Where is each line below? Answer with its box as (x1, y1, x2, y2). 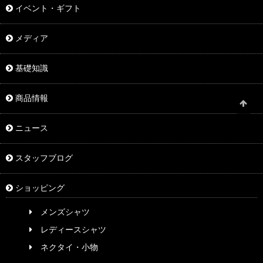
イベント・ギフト (13, 4, 81, 13)
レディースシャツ (32, 225, 106, 234)
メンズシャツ (32, 207, 90, 217)
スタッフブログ (13, 153, 73, 163)
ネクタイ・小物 (32, 242, 98, 252)
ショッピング (13, 183, 65, 193)
